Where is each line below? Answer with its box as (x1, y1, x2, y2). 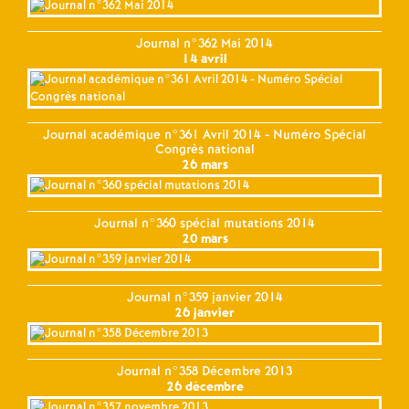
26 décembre (165, 377, 244, 396)
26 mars (181, 155, 228, 174)
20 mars (181, 229, 228, 248)
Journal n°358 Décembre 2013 (117, 362, 292, 381)
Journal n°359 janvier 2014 (126, 288, 283, 307)
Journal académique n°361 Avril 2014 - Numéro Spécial (43, 125, 366, 144)
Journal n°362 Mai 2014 (136, 34, 273, 53)
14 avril (182, 49, 227, 68)
